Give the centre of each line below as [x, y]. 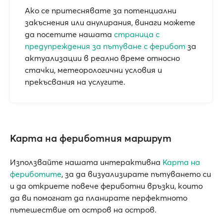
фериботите [36, 174]
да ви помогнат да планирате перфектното [99, 198]
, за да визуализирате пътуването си [136, 174]
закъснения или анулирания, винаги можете [110, 22]
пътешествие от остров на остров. [83, 210]
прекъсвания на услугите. [75, 82]
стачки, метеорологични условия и [93, 70]
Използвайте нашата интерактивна [86, 162]
